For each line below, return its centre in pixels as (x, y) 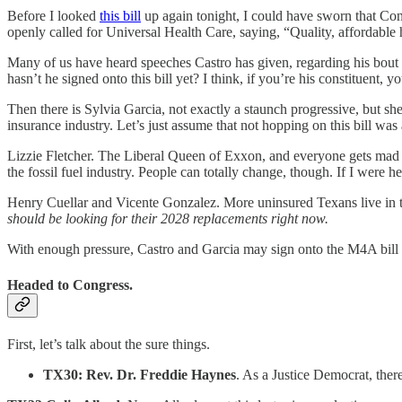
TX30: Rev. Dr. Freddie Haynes (140, 374)
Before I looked (53, 16)
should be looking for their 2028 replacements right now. (168, 219)
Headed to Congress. (70, 284)
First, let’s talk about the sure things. (109, 344)
